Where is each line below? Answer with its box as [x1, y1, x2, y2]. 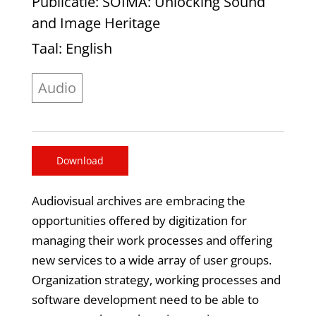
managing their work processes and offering [31, 231, 272, 248]
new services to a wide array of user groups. [31, 251, 272, 268]
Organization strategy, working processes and [31, 271, 281, 288]
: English [58, 39, 112, 59]
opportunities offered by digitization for [31, 212, 247, 229]
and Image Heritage [31, 13, 160, 33]
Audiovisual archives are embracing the [31, 192, 245, 209]
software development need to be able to [31, 291, 259, 308]
